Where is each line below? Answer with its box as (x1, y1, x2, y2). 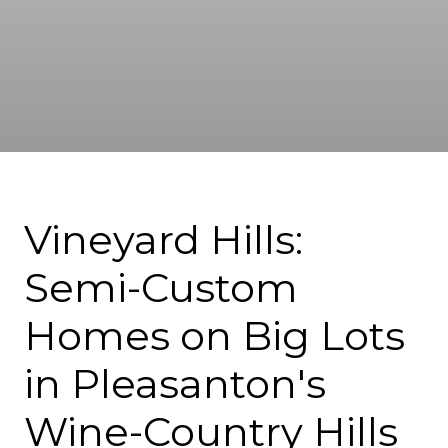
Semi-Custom (24, 263, 298, 312)
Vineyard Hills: (24, 215, 303, 264)
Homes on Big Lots (24, 311, 405, 360)
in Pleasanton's (24, 359, 326, 408)
